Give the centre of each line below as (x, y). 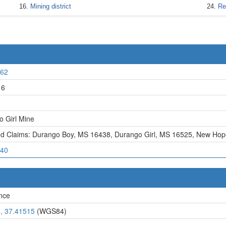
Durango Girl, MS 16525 (153, 134)
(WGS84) (51, 211)
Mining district (50, 6)
